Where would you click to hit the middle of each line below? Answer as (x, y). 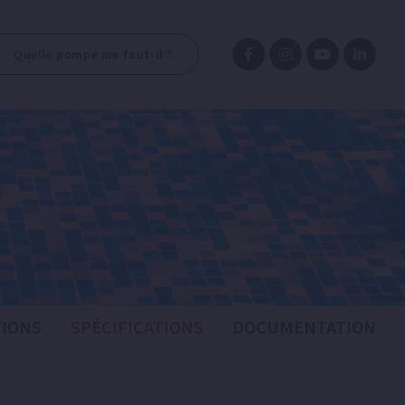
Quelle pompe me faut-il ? (93, 54)
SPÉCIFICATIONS (137, 327)
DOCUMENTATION (304, 327)
